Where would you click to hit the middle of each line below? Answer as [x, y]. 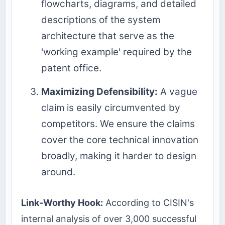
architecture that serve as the [108, 36]
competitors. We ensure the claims [118, 124]
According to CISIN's [148, 202]
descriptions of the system [101, 20]
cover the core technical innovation [120, 140]
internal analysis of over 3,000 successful [109, 218]
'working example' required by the [117, 52]
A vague [178, 92]
